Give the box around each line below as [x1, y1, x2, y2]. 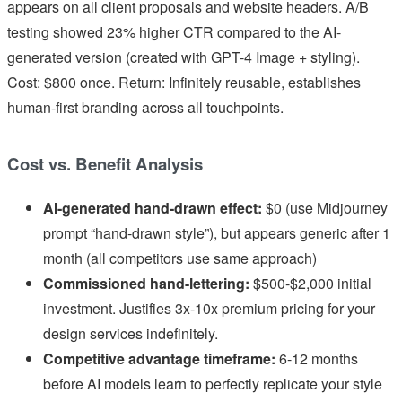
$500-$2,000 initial [249, 272, 371, 293]
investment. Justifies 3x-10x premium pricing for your [43, 297, 375, 319]
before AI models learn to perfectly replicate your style [43, 372, 382, 394]
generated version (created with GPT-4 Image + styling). [7, 46, 360, 67]
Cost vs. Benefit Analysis [7, 151, 203, 176]
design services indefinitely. [43, 322, 218, 344]
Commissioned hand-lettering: [43, 272, 249, 293]
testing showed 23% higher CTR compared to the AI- [7, 21, 341, 42]
